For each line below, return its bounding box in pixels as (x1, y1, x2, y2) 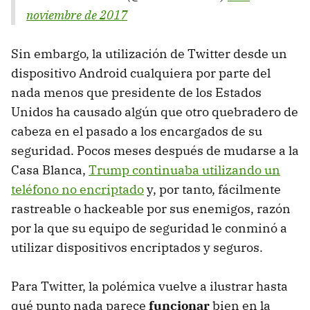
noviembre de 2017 (26, 6, 127, 23)
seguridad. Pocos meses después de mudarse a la (11, 142, 299, 158)
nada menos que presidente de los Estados (11, 84, 262, 100)
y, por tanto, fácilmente (144, 181, 281, 197)
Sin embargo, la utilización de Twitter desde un (11, 45, 287, 62)
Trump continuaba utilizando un (89, 161, 280, 178)
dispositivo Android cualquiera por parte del (11, 64, 271, 81)
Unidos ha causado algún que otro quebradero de (11, 103, 298, 120)
